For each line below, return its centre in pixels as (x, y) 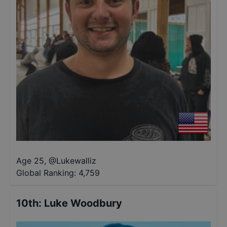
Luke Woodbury (83, 203)
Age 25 (30, 161)
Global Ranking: (46, 173)
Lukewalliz (76, 161)
